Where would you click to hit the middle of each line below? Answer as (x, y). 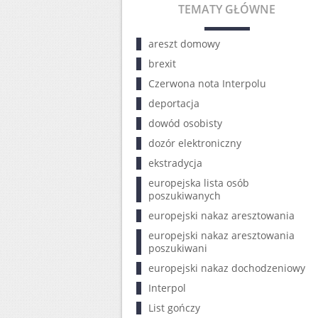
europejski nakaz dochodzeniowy (227, 268)
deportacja (174, 103)
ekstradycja (175, 163)
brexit (162, 64)
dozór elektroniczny (195, 143)
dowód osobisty (185, 123)
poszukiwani (178, 248)
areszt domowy (184, 44)
